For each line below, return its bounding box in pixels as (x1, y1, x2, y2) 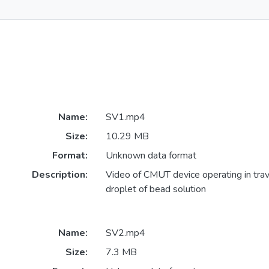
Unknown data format (105, 149, 196, 163)
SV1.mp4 (105, 110, 145, 124)
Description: (31, 168, 88, 182)
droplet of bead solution (105, 183, 206, 196)
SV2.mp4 (105, 226, 145, 240)
